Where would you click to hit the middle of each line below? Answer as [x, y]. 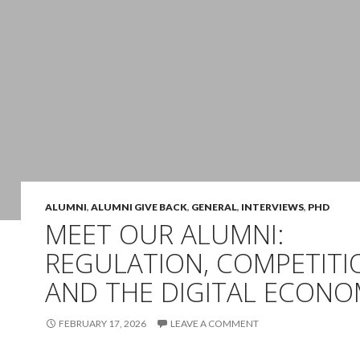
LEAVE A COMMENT [215, 323]
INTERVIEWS [272, 207]
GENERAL [214, 207]
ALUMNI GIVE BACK [139, 207]
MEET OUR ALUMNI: [164, 234]
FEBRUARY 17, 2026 [102, 323]
